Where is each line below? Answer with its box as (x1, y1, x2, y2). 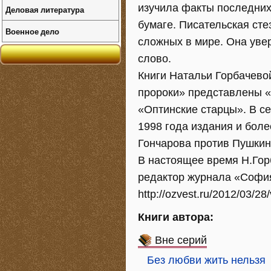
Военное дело (5, 25, 59, 37)
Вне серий (155, 234, 207, 246)
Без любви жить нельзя (147, 254, 266, 266)
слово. (138, 53, 171, 65)
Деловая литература (5, 4, 84, 15)
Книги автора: (138, 211, 214, 223)
